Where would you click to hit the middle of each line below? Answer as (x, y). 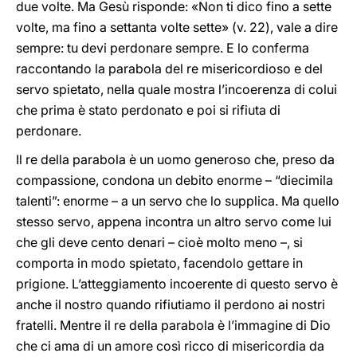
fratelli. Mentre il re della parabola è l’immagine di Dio (173, 325)
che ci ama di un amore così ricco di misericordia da (170, 346)
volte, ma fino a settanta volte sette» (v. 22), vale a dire (177, 27)
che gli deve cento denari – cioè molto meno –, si (159, 242)
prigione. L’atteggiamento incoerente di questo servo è (177, 284)
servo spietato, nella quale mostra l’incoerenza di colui (177, 89)
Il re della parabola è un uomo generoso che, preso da (175, 159)
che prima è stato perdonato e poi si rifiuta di (148, 110)
